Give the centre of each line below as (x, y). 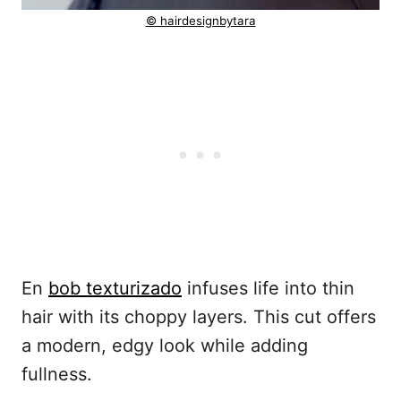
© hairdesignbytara (200, 21)
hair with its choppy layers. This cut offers (199, 317)
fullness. (57, 375)
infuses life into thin (268, 289)
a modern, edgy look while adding (165, 346)
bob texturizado (115, 289)
